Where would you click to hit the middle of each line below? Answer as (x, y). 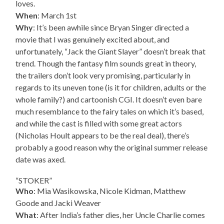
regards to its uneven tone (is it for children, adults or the (111, 87)
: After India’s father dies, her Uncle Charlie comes (121, 214)
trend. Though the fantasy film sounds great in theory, (106, 63)
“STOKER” (34, 180)
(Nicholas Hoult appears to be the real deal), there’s (103, 135)
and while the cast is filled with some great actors (99, 123)
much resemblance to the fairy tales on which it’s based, (110, 111)
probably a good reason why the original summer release (112, 147)
